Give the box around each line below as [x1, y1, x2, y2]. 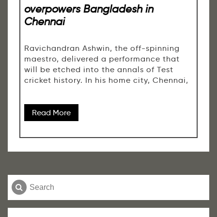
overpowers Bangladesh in [24, 1, 154, 15]
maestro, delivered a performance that [24, 54, 180, 64]
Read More [32, 108, 71, 118]
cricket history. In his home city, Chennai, [24, 76, 188, 85]
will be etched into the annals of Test [24, 65, 173, 75]
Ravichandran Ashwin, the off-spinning [24, 44, 180, 53]
